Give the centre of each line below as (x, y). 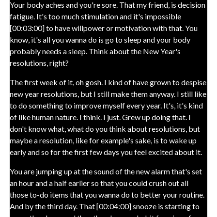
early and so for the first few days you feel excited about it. (106, 152)
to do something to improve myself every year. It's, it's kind (106, 105)
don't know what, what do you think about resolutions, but (105, 129)
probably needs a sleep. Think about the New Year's (95, 51)
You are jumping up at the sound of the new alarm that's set (106, 171)
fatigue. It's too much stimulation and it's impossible (95, 16)
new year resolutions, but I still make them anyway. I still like (108, 94)
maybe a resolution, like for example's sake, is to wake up (103, 140)
